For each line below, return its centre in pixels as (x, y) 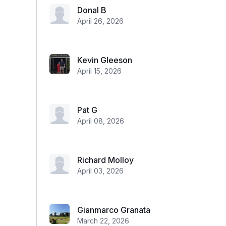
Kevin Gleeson (105, 60)
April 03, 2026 (100, 171)
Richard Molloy (105, 160)
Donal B (92, 10)
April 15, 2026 (99, 71)
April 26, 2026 (100, 21)
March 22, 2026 (103, 221)
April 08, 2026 (101, 121)
